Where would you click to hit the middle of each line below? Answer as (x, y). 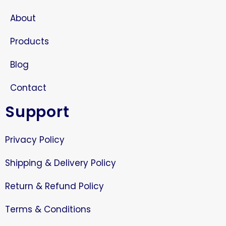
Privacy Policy (35, 140)
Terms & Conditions (48, 210)
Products (30, 41)
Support (37, 112)
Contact (28, 88)
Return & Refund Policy (54, 186)
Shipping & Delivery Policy (61, 163)
